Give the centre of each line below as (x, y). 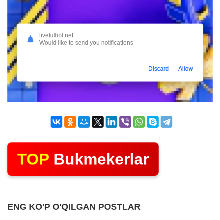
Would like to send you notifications (86, 43)
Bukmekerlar (99, 159)
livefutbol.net (56, 36)
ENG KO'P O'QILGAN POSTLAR (74, 206)
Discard (159, 69)
